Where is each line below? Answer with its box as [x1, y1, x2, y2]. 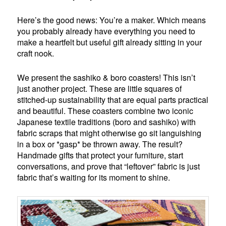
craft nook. [17, 47, 54, 60]
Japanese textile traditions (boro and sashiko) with [17, 116, 196, 128]
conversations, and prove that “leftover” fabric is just [17, 160, 200, 173]
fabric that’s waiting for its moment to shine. [17, 172, 171, 184]
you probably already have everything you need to [17, 25, 196, 37]
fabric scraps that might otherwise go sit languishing [17, 127, 202, 139]
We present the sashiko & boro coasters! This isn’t [17, 72, 196, 84]
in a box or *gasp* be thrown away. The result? [17, 138, 183, 150]
